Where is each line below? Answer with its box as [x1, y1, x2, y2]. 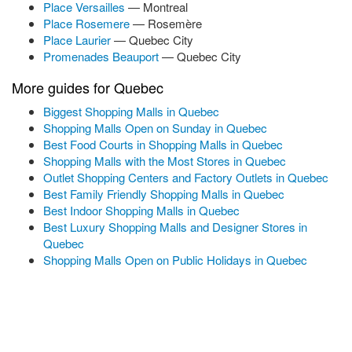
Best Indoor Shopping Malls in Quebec [43, 202, 240, 218]
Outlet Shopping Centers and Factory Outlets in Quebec [43, 169, 328, 185]
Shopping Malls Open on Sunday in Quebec [43, 119, 267, 136]
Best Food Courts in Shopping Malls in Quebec [43, 136, 283, 152]
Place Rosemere [43, 15, 133, 31]
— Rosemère [133, 15, 202, 31]
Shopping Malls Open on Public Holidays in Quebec [43, 251, 307, 268]
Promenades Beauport [43, 48, 162, 64]
